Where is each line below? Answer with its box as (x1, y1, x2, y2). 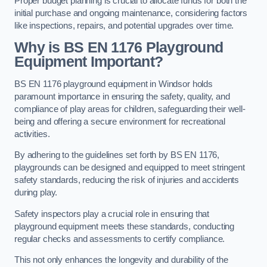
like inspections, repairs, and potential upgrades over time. (14, 20, 234, 30)
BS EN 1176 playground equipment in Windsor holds (14, 79, 213, 89)
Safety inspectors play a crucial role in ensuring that (14, 209, 210, 219)
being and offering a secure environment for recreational (14, 116, 225, 126)
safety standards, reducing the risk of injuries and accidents (14, 175, 240, 185)
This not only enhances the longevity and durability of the (14, 255, 228, 265)
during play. (14, 188, 60, 198)
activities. (14, 129, 50, 139)
